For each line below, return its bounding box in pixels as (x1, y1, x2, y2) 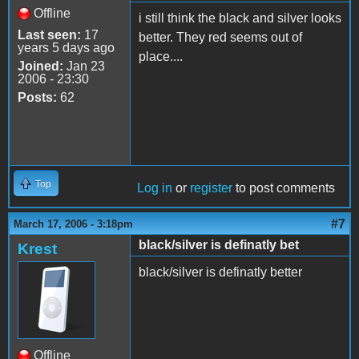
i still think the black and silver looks (139, 10, 341, 25)
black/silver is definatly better (139, 264, 302, 279)
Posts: (18, 90, 57, 104)
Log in (137, 180, 172, 195)
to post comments (232, 180, 335, 195)
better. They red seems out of (139, 30, 302, 44)
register (190, 180, 232, 195)
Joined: (18, 58, 63, 73)
